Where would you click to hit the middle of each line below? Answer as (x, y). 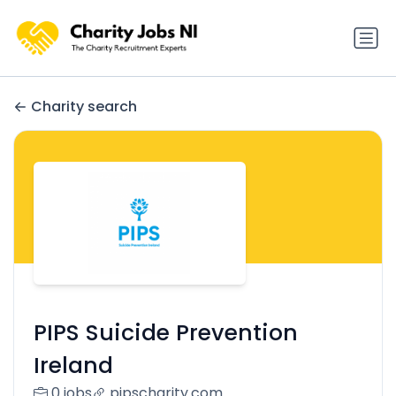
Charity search (84, 107)
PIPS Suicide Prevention (165, 333)
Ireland (73, 366)
